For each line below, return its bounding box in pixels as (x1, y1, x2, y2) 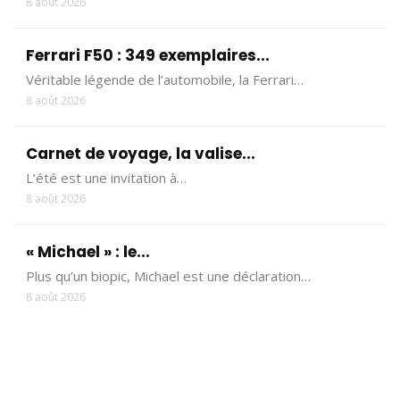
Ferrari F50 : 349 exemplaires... (26, 44, 270, 66)
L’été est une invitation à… (26, 168, 187, 187)
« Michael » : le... (26, 240, 150, 262)
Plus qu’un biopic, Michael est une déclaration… (26, 266, 311, 285)
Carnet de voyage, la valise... (26, 142, 255, 164)
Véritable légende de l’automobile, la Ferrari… (26, 70, 304, 88)
